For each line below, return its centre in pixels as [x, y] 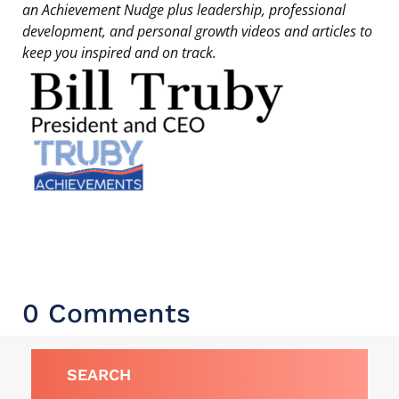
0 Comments [106, 313]
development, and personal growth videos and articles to [197, 31]
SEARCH [99, 375]
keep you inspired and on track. [119, 53]
